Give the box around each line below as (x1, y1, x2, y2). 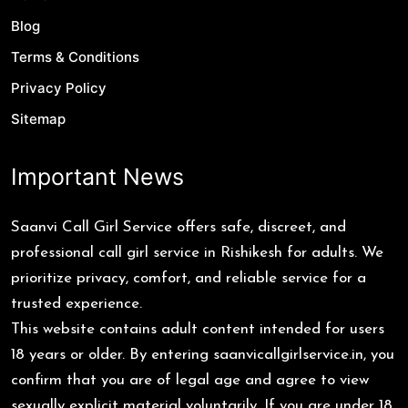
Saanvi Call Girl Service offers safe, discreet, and (11, 219, 346, 236)
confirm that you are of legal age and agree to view (11, 372, 369, 389)
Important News (11, 163, 184, 191)
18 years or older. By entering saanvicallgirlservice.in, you (11, 347, 394, 363)
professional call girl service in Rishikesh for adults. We (11, 245, 383, 261)
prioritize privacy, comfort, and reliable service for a (11, 270, 366, 287)
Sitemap (11, 110, 66, 128)
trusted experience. (11, 296, 142, 312)
